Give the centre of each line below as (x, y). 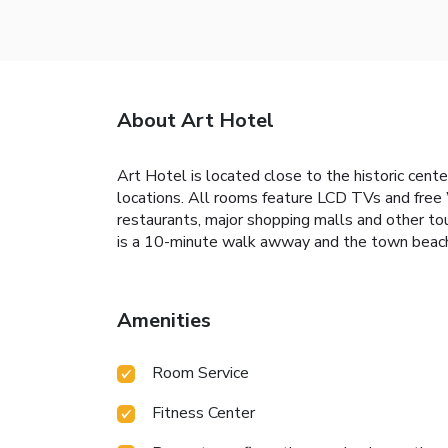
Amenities (164, 321)
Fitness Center (203, 413)
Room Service (200, 373)
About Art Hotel (195, 121)
